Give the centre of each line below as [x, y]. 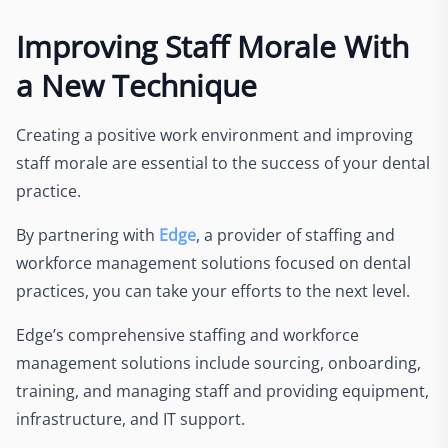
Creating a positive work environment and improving [214, 134]
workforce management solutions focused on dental [213, 262]
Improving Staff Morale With [212, 46]
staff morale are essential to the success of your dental [223, 162]
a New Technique [136, 85]
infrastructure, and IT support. [132, 418]
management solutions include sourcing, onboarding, [218, 362]
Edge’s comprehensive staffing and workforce [187, 334]
